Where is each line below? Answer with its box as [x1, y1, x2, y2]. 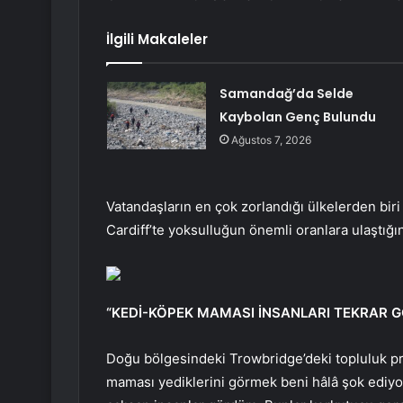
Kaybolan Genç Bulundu [219, 108, 376, 127]
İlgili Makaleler [106, 30, 208, 49]
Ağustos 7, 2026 [230, 133, 311, 148]
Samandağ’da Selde [219, 85, 354, 103]
